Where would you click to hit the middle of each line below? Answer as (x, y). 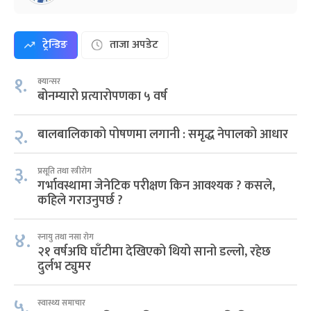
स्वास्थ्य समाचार (61, 303)
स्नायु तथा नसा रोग (66, 237)
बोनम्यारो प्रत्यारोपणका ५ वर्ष (102, 96)
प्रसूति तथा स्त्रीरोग (65, 171)
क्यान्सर (49, 81)
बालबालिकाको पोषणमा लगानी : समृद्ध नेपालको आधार (163, 135)
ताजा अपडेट (134, 45)
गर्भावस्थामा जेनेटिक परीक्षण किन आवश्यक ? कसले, (156, 186)
